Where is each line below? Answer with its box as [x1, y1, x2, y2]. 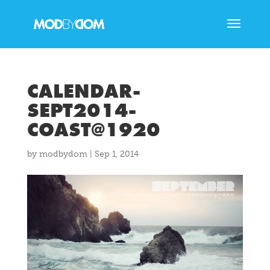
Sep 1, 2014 [94, 149, 139, 159]
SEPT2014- [27, 98, 136, 123]
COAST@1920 [27, 118, 160, 142]
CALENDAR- [27, 79, 140, 104]
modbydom [39, 149, 87, 159]
